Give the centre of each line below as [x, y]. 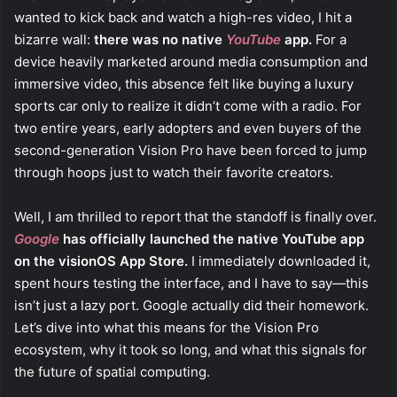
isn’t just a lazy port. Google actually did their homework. [191, 305]
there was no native [160, 39]
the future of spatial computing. [112, 371]
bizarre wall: [54, 39]
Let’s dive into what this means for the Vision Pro [167, 327]
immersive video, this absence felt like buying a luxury [184, 83]
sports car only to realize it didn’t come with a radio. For [188, 105]
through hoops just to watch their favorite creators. [174, 172]
